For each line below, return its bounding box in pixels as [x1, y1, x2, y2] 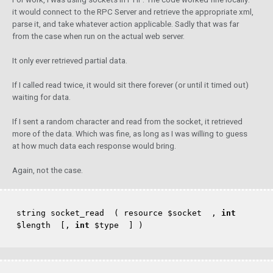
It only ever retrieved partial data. [12, 56, 127, 65]
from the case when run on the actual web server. [12, 32, 185, 41]
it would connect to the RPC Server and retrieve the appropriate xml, [12, 7, 253, 16]
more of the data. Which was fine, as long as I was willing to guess [12, 129, 247, 138]
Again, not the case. [12, 166, 83, 175]
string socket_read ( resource [16, 208, 168, 218]
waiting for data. [12, 93, 71, 102]
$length [16, 220, 51, 230]
